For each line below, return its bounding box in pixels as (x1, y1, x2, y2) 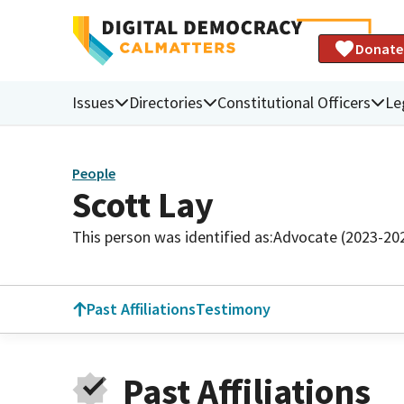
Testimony (196, 298, 271, 319)
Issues (72, 91, 115, 113)
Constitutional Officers (217, 91, 371, 113)
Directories (129, 91, 203, 113)
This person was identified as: (72, 225, 273, 247)
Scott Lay (72, 181, 214, 227)
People (72, 164, 115, 183)
